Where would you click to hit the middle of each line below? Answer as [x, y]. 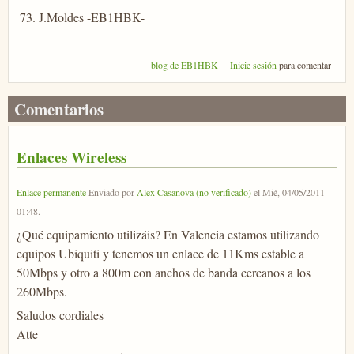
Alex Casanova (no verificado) [194, 192]
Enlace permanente [51, 192]
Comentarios [59, 109]
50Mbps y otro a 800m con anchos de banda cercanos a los [164, 273]
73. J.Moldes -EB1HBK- [82, 17]
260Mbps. [42, 292]
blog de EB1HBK [185, 64]
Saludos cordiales [60, 315]
